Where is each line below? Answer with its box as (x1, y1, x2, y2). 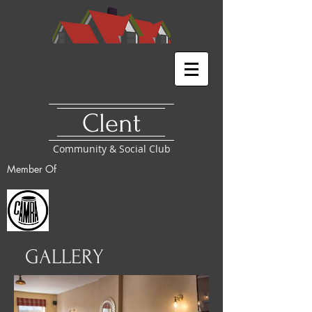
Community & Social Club (52, 142, 171, 155)
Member (7, 162, 45, 175)
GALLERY (25, 245, 104, 268)
